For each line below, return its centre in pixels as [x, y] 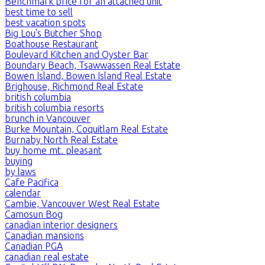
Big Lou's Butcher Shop [53, 33]
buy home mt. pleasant [53, 150]
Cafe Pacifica [32, 182]
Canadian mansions [44, 235]
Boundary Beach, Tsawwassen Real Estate [93, 65]
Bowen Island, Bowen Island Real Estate [88, 75]
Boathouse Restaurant [51, 43]
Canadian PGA [34, 246]
